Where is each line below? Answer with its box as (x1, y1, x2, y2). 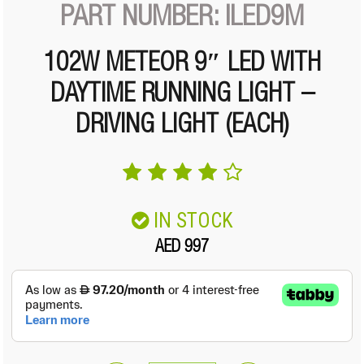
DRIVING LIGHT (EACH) (75, 114, 289, 140)
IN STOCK (153, 209, 233, 232)
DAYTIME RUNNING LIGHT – (50, 83, 314, 109)
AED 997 (155, 240, 209, 257)
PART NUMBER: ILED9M (60, 5, 304, 33)
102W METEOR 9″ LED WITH (43, 52, 321, 78)
